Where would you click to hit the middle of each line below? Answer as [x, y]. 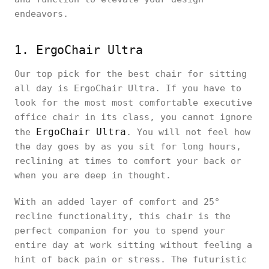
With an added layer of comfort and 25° [117, 202]
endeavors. [41, 14]
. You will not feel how [188, 132]
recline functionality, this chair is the [122, 216]
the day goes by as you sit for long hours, [128, 147]
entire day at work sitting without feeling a [133, 245]
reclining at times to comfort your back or [128, 161]
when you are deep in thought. [93, 175]
